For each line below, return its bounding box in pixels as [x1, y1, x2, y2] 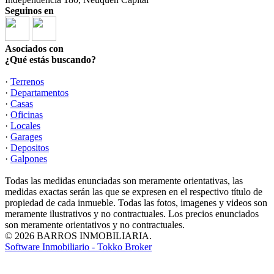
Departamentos [10, 87, 68, 98]
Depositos [10, 142, 49, 153]
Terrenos [10, 76, 44, 87]
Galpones [10, 153, 47, 164]
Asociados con [5, 43, 64, 54]
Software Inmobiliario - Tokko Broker [5, 241, 152, 252]
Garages [10, 131, 42, 142]
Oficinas [10, 109, 43, 120]
